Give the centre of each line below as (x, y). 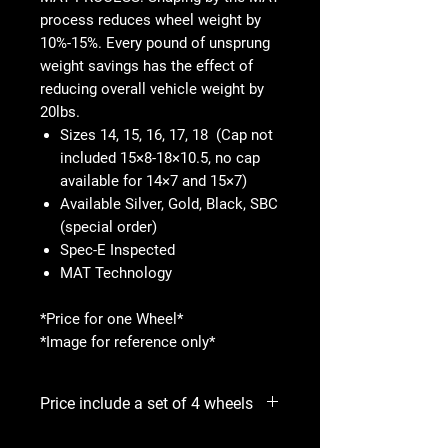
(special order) (108, 226)
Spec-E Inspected (117, 249)
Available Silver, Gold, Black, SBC (169, 203)
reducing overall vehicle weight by (152, 88)
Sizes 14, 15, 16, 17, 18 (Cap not (166, 134)
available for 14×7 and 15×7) (153, 180)
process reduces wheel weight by (150, 19)
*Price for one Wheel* (111, 318)
